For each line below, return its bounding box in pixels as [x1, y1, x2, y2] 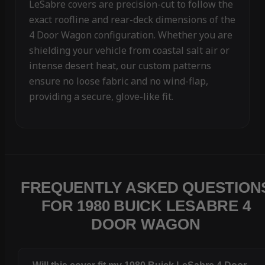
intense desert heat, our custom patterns [28, 59, 211, 73]
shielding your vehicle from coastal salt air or [28, 44, 230, 57]
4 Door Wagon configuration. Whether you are [28, 28, 232, 42]
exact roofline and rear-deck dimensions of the [28, 13, 235, 27]
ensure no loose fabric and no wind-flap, [28, 75, 208, 88]
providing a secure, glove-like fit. [28, 90, 173, 104]
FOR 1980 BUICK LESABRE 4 [41, 197, 251, 215]
